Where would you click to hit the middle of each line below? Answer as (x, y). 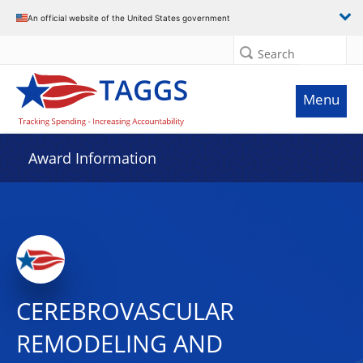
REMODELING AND (120, 344)
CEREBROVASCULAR (125, 311)
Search (276, 54)
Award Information (92, 158)
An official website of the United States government (129, 17)
